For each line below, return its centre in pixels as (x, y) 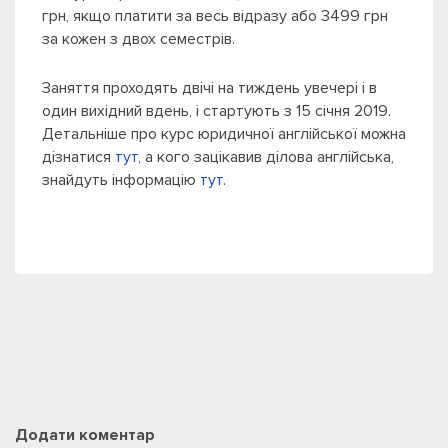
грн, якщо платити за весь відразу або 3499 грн (215, 16)
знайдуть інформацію (121, 180)
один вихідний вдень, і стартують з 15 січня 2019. (216, 111)
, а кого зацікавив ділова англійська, (266, 157)
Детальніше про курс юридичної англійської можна (224, 134)
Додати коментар (85, 435)
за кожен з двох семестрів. (138, 39)
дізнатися (78, 157)
